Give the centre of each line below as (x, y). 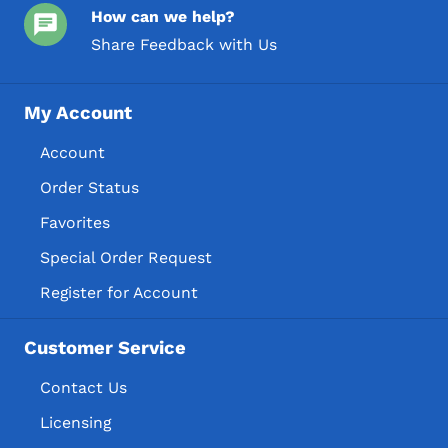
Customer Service (105, 348)
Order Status (89, 187)
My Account (78, 113)
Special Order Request (126, 257)
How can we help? (163, 16)
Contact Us (83, 387)
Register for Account (119, 292)
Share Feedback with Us (184, 44)
